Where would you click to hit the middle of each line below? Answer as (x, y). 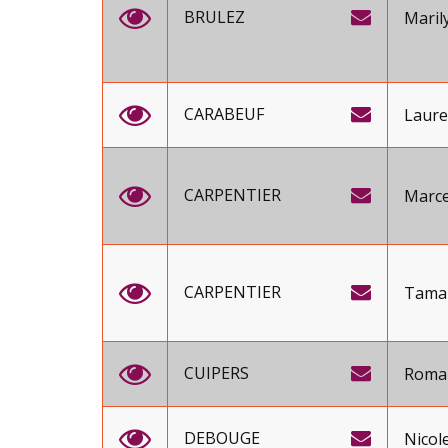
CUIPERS (216, 373)
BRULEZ (214, 17)
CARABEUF (224, 114)
